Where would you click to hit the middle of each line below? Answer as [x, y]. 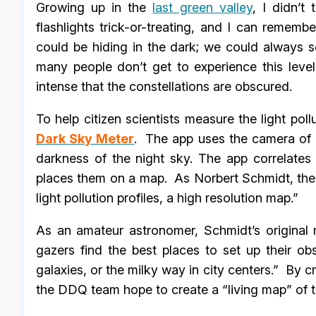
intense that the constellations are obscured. [164, 87]
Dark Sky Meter [85, 139]
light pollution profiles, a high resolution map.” [167, 198]
